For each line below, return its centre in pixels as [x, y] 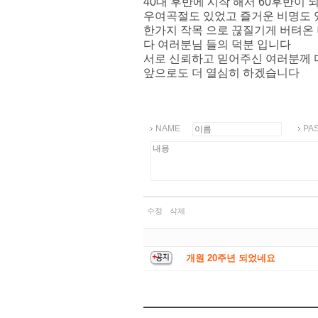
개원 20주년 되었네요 [231, 258]
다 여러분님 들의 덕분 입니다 [217, 44]
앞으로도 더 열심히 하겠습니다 [221, 72]
